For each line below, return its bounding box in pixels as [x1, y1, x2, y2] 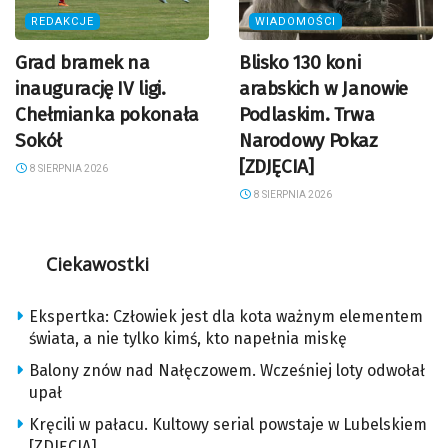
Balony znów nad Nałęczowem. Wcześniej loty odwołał [29, 361, 425, 381]
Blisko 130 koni [239, 51, 361, 75]
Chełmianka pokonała [15, 103, 199, 127]
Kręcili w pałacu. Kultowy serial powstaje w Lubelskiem [29, 415, 427, 435]
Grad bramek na [15, 51, 150, 75]
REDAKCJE [31, 15, 94, 29]
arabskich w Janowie [239, 77, 408, 101]
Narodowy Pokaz [239, 129, 378, 153]
